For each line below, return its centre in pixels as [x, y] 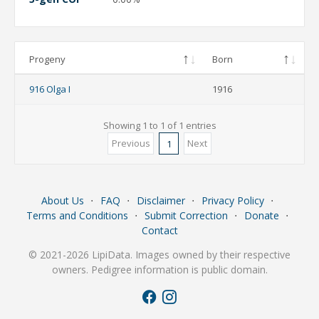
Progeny [47, 59]
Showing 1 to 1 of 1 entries [159, 126]
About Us [62, 201]
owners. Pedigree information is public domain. [159, 270]
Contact [159, 231]
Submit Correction [186, 216]
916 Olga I [50, 89]
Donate [261, 216]
